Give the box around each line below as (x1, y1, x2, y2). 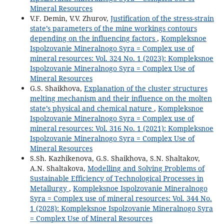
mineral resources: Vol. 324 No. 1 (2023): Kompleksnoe (29, 53, 213, 63)
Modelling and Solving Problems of (87, 163, 204, 173)
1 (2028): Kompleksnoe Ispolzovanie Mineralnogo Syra (29, 203, 213, 213)
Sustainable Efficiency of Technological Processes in (29, 173, 203, 183)
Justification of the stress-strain (110, 13, 214, 23)
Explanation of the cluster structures (83, 83, 207, 93)
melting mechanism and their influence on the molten (29, 93, 212, 103)
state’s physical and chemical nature (29, 103, 154, 113)
